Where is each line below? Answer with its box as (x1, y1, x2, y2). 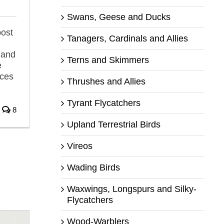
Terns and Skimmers (66, 54, 149, 65)
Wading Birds (66, 162, 120, 172)
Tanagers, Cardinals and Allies (66, 33, 188, 43)
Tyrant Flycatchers (66, 97, 140, 108)
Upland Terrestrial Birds (66, 119, 160, 129)
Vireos (66, 140, 92, 151)
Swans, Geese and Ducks (66, 11, 170, 22)
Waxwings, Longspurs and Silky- (66, 183, 196, 194)
